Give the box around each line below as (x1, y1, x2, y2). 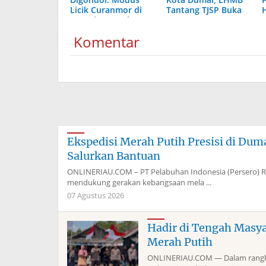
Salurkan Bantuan (67, 149, 160, 163)
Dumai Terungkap (70, 14, 142, 26)
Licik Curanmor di (70, 4, 142, 15)
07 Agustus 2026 (67, 190, 124, 201)
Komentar (70, 32, 140, 52)
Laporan (166, 14, 200, 26)
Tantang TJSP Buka (166, 4, 242, 15)
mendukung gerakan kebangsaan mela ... (67, 177, 211, 188)
